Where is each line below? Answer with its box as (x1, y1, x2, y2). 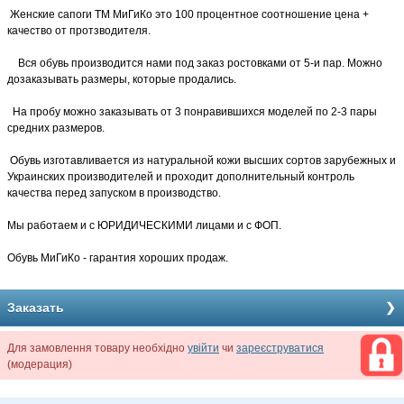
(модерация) (7, 358, 72, 371)
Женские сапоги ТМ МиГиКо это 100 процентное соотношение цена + (7, 8, 369, 21)
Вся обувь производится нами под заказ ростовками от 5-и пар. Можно (7, 57, 382, 69)
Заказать (7, 300, 64, 315)
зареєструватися (236, 342, 324, 354)
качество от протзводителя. (7, 24, 151, 37)
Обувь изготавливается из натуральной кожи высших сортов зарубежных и (7, 154, 396, 167)
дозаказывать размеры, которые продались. (7, 73, 236, 86)
